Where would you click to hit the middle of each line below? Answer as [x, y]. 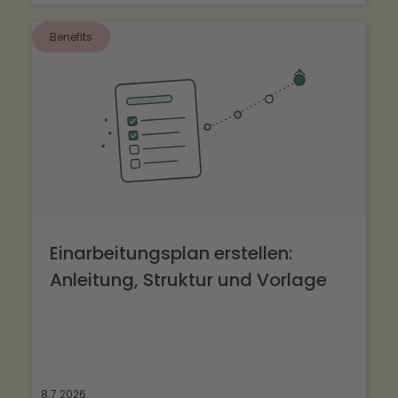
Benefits [71, 37]
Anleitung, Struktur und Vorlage [188, 280]
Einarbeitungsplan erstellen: [171, 254]
